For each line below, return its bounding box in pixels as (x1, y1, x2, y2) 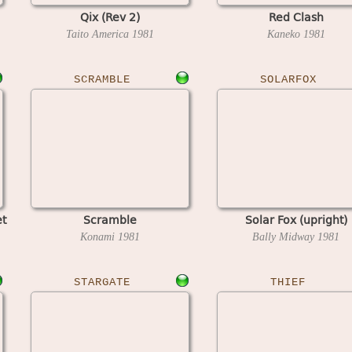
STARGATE (73, 276, 130, 288)
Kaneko (266, 27, 303, 40)
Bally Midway (252, 230, 317, 243)
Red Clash (268, 8, 324, 25)
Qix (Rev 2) (79, 8, 140, 25)
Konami (79, 230, 118, 243)
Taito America (65, 27, 132, 40)
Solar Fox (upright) (244, 211, 347, 228)
